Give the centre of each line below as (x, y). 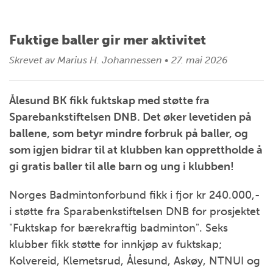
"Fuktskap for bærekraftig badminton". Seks (119, 228)
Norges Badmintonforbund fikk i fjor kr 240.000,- (135, 195)
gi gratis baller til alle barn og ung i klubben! (122, 166)
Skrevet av (32, 60)
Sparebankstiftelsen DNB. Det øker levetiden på (130, 117)
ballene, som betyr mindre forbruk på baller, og (129, 133)
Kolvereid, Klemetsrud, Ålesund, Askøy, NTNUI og (135, 261)
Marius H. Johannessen (110, 60)
